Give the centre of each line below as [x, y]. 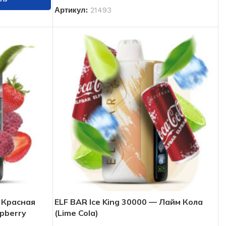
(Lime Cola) [76, 213]
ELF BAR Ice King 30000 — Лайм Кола [128, 202]
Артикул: [72, 10]
